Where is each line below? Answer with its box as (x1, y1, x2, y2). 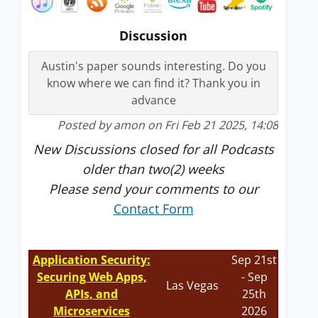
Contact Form (113, 200, 194, 218)
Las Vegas (166, 278, 219, 294)
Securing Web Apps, (36, 269, 147, 285)
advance (131, 92, 176, 109)
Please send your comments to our (48, 180, 258, 198)
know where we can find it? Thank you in (46, 75, 261, 92)
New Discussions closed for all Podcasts (33, 141, 274, 158)
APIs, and (65, 286, 118, 302)
